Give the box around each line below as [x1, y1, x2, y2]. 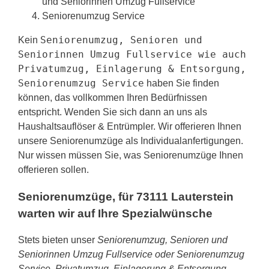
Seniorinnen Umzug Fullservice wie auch [18, 48, 246, 60]
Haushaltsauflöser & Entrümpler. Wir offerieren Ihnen [18, 121, 241, 131]
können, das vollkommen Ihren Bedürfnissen [18, 92, 207, 103]
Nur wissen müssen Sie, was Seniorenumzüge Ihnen [18, 150, 243, 160]
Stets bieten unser [18, 235, 97, 246]
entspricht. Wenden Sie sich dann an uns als [18, 106, 207, 117]
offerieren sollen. [18, 164, 89, 175]
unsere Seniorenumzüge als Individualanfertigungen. [18, 135, 243, 146]
